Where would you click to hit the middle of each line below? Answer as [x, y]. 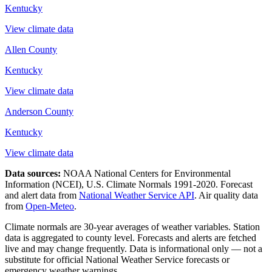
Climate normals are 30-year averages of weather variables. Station [132, 227]
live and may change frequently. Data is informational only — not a [134, 249]
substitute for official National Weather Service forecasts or [117, 260]
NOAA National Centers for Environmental [147, 174]
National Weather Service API [137, 195]
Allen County [31, 50]
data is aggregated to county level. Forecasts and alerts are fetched [131, 238]
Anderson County [39, 112]
